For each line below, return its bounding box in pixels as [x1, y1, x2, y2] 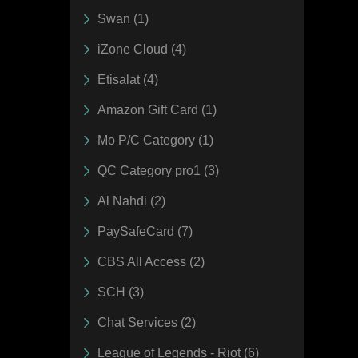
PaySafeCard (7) [97, 224, 193, 238]
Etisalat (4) [97, 72, 158, 86]
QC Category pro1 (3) [97, 163, 219, 177]
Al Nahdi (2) [97, 193, 165, 208]
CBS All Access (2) [97, 254, 205, 268]
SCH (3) [97, 284, 144, 299]
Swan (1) [97, 11, 149, 26]
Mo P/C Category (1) [97, 133, 213, 147]
